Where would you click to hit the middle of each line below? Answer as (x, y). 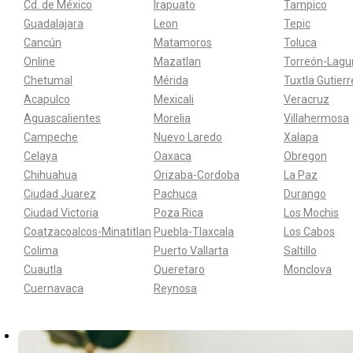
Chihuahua (50, 175)
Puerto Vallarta (191, 250)
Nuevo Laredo (188, 137)
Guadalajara (54, 23)
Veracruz (307, 99)
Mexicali (174, 99)
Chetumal (48, 80)
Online (39, 61)
